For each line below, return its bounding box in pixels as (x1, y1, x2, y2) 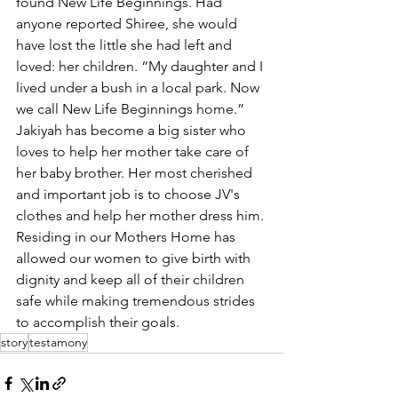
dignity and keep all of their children (16, 271, 248, 288)
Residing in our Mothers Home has (16, 228, 239, 245)
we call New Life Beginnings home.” (16, 100, 248, 117)
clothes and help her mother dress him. (16, 207, 267, 224)
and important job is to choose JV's (16, 186, 243, 203)
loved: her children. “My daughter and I (16, 58, 267, 75)
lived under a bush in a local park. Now (16, 79, 263, 96)
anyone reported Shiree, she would (16, 15, 241, 32)
